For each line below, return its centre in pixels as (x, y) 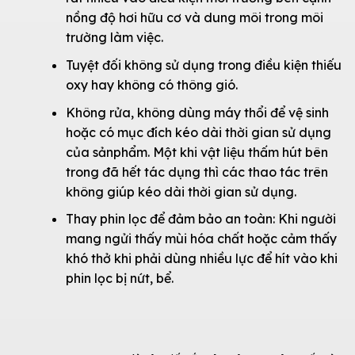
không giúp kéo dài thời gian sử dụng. (181, 191)
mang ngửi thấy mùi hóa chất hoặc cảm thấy (201, 239)
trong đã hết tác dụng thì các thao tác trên (197, 172)
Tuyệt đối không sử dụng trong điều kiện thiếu (203, 65)
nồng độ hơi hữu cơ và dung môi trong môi (194, 18)
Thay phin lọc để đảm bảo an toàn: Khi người (200, 219)
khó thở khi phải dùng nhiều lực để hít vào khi (201, 259)
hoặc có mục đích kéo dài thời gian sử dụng (198, 132)
